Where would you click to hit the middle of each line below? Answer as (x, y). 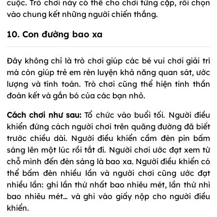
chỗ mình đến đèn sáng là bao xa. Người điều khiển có (108, 161)
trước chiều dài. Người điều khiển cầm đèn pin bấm (108, 138)
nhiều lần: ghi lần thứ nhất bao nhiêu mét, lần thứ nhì (108, 184)
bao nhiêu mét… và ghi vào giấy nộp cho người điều (108, 196)
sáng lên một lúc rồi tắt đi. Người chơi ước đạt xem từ (108, 149)
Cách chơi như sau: (44, 115)
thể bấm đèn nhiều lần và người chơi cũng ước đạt (108, 173)
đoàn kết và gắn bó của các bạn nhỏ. (76, 95)
